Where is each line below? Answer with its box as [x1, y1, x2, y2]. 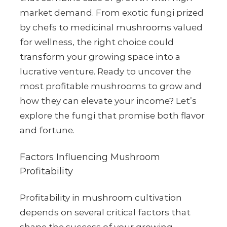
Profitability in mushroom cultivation [20, 193, 182, 203]
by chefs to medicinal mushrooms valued [20, 22, 203, 33]
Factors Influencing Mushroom [20, 152, 160, 163]
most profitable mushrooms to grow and [20, 81, 202, 92]
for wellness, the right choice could [20, 37, 174, 48]
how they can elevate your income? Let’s [20, 96, 197, 106]
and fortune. [20, 125, 74, 136]
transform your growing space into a [20, 52, 180, 62]
